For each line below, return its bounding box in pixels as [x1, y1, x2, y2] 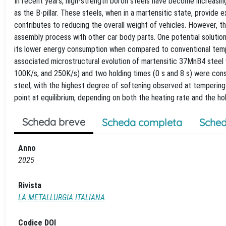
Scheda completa [102, 116, 182, 129]
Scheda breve [22, 115, 85, 128]
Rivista [18, 180, 41, 190]
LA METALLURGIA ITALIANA [18, 192, 105, 202]
